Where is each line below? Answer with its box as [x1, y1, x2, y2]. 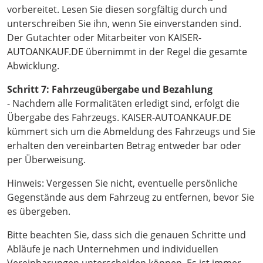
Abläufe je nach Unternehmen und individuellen [7, 242, 218, 256]
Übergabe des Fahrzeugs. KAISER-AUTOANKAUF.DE [7, 111, 231, 124]
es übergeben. [7, 205, 70, 218]
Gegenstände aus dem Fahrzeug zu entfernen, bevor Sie [7, 191, 254, 204]
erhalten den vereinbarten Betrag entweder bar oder [7, 139, 241, 153]
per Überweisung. [7, 153, 86, 167]
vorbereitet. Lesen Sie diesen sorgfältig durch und [7, 3, 227, 16]
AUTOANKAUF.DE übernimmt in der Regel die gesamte [7, 45, 247, 59]
